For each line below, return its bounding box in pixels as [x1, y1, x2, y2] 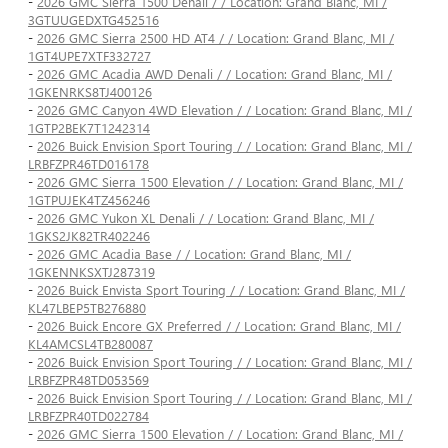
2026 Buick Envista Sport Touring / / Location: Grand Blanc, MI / [37, 281, 405, 299]
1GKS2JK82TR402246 [28, 227, 150, 245]
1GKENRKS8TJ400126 [28, 83, 152, 101]
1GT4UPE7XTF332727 [28, 47, 151, 65]
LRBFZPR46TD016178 [28, 155, 149, 173]
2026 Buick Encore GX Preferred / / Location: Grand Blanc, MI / [37, 317, 401, 335]
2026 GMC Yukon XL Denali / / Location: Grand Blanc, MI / [37, 209, 374, 227]
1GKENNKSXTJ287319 [28, 263, 155, 281]
